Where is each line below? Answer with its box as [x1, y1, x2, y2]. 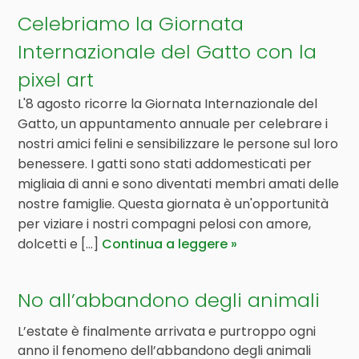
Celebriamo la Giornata [18, 10, 244, 37]
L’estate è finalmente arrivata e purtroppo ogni [18, 322, 317, 341]
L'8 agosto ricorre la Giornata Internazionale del [18, 95, 318, 113]
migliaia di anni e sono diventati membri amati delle [18, 175, 340, 193]
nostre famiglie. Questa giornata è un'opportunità [18, 195, 329, 213]
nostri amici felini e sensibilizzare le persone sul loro [18, 135, 339, 153]
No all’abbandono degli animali [18, 287, 321, 313]
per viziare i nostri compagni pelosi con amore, [18, 215, 312, 233]
